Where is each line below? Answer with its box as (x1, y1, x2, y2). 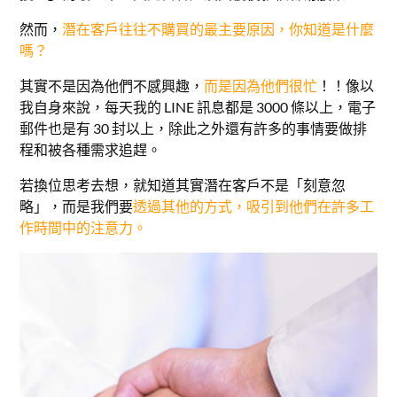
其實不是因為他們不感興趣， (19, 77, 205, 95)
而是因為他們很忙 (204, 77, 318, 95)
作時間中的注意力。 (19, 219, 148, 237)
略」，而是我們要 (19, 198, 134, 215)
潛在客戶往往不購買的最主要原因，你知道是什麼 (62, 20, 375, 38)
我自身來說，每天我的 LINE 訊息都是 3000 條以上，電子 (19, 98, 377, 116)
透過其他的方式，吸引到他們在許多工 (133, 198, 375, 215)
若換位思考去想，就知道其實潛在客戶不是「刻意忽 (19, 176, 346, 194)
